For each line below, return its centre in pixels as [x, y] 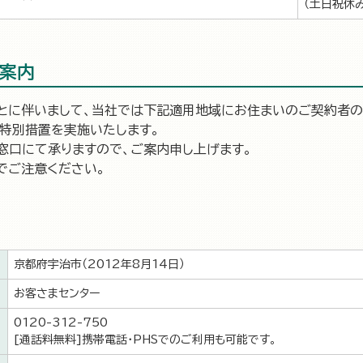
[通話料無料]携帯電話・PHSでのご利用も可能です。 [145, 340]
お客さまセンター [57, 293]
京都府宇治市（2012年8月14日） [99, 264]
